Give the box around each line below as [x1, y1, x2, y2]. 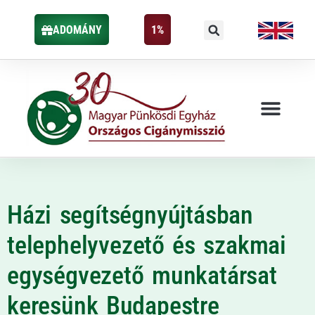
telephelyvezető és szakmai [7, 230, 287, 260]
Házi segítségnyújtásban [7, 200, 253, 230]
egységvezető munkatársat [7, 260, 277, 290]
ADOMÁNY [52, 23, 102, 37]
